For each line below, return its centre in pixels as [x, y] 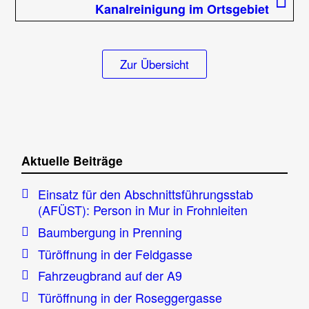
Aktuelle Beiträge [72, 160]
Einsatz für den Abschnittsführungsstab [145, 193]
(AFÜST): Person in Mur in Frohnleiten [142, 209]
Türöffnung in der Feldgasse [115, 253]
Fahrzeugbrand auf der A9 [110, 276]
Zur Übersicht [154, 64]
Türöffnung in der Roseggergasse [130, 298]
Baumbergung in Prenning [110, 231]
